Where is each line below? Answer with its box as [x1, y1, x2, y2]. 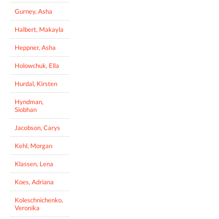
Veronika [15, 203, 40, 212]
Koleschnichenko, [15, 196, 63, 204]
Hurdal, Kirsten [15, 79, 57, 88]
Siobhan [15, 105, 37, 113]
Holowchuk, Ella [15, 61, 59, 69]
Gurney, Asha [15, 7, 52, 15]
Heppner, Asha [15, 43, 56, 51]
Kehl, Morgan [15, 141, 52, 150]
